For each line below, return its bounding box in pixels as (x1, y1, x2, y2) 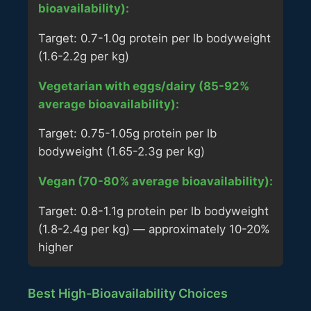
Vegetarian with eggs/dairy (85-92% (38, 78, 249, 93)
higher (38, 239, 73, 254)
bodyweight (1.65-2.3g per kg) (38, 144, 205, 159)
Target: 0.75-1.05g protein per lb (38, 126, 217, 141)
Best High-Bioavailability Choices (28, 285, 228, 301)
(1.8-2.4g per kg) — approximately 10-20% (38, 221, 270, 236)
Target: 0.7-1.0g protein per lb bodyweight (38, 31, 271, 45)
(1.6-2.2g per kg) (38, 49, 129, 63)
